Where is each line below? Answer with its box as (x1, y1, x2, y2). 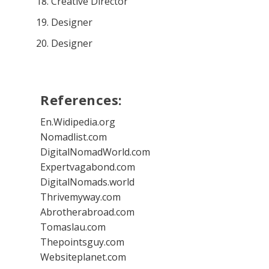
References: (40, 90, 122, 109)
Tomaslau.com (40, 220, 106, 234)
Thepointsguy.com (40, 235, 125, 249)
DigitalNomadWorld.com (40, 145, 151, 159)
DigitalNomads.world (40, 175, 135, 189)
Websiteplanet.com (40, 250, 127, 264)
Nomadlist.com (40, 130, 107, 144)
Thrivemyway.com (40, 190, 121, 204)
